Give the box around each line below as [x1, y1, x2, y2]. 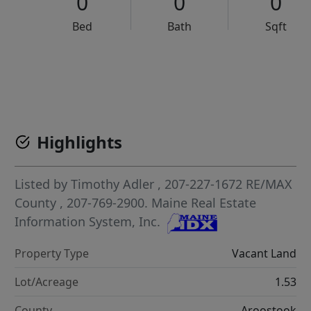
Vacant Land [231, 245, 296, 261]
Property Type [15, 245, 90, 261]
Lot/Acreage [15, 274, 79, 289]
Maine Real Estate [151, 194, 257, 212]
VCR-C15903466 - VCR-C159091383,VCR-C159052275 [85, 63, 291, 76]
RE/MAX [246, 176, 293, 193]
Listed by [15, 176, 72, 193]
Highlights [37, 131, 123, 154]
